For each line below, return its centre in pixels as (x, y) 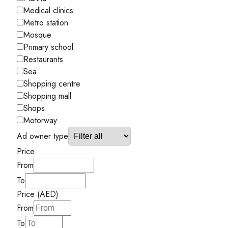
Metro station (46, 22)
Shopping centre (52, 83)
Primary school (48, 47)
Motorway (40, 120)
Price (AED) (38, 194)
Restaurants (43, 59)
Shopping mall (47, 96)
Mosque (37, 35)
